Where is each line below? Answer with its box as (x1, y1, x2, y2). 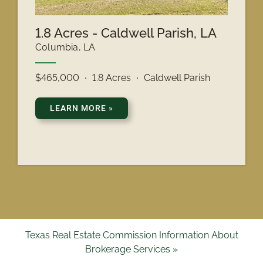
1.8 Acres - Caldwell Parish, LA (35, 26, 217, 41)
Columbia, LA (35, 42, 96, 53)
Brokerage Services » (85, 244, 178, 255)
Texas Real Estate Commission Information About (25, 230, 238, 241)
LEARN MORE (50, 103, 109, 113)
